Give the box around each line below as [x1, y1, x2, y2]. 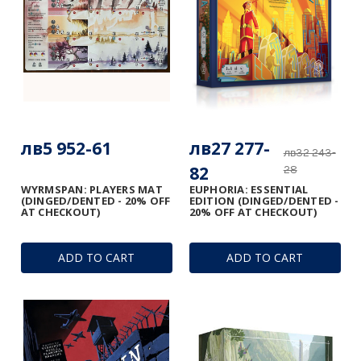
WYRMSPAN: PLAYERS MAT [20, 181, 163, 197]
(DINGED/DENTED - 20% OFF [20, 193, 171, 208]
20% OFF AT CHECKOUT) [189, 204, 317, 219]
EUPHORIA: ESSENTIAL [189, 181, 309, 197]
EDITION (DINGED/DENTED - [189, 193, 339, 208]
